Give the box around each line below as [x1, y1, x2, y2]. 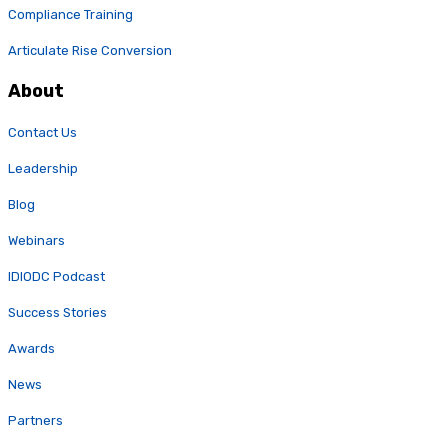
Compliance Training [8, 7, 133, 23]
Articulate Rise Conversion [8, 43, 172, 59]
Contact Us [8, 125, 77, 141]
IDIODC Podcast [8, 269, 105, 285]
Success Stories [8, 305, 107, 321]
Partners [8, 413, 63, 429]
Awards [8, 341, 55, 357]
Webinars [8, 233, 65, 249]
